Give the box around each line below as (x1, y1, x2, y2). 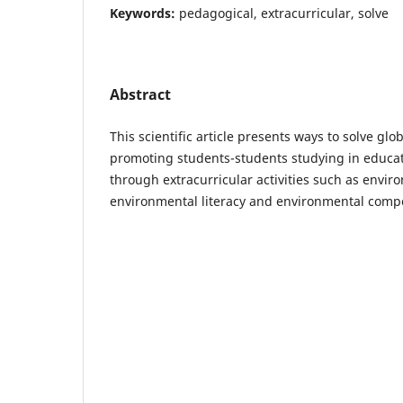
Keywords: (110, 4, 179, 22)
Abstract (110, 84, 171, 104)
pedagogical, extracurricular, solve (179, 4, 389, 22)
